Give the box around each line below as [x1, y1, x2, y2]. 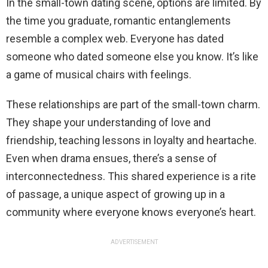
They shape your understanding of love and [6, 115, 211, 129]
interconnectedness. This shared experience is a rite [6, 169, 256, 182]
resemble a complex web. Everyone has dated [6, 32, 224, 45]
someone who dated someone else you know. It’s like [6, 50, 258, 63]
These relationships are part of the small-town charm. [6, 98, 260, 111]
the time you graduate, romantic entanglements [6, 14, 231, 27]
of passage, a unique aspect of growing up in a [6, 187, 225, 200]
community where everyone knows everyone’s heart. [6, 205, 256, 218]
